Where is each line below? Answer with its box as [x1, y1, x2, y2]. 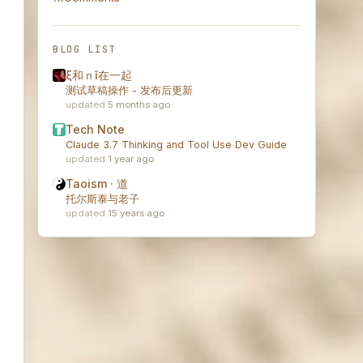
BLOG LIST [53, 42, 117, 56]
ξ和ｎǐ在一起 [66, 68, 132, 83]
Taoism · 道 [66, 177, 128, 191]
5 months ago [108, 99, 170, 111]
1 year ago [108, 153, 154, 165]
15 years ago [108, 207, 164, 220]
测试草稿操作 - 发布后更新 [66, 84, 193, 97]
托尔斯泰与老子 [66, 193, 139, 206]
